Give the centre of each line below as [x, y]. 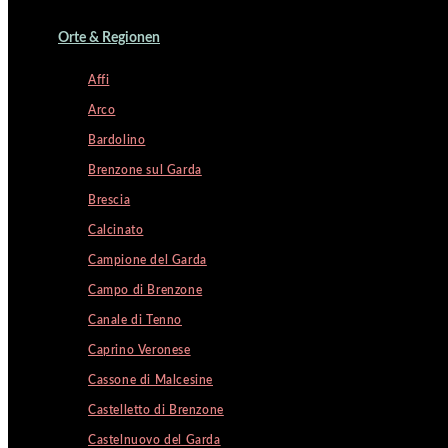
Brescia [109, 200]
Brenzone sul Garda [145, 170]
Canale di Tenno [135, 320]
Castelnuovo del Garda [154, 440]
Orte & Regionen [109, 38]
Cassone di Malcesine [150, 380]
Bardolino [117, 140]
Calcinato [116, 230]
